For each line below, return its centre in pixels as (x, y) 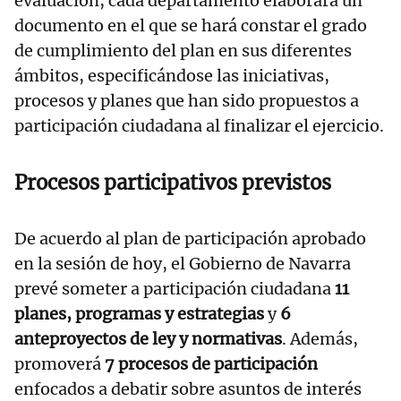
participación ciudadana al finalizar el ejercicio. (199, 126)
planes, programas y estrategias (139, 314)
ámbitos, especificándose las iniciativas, (172, 76)
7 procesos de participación (211, 364)
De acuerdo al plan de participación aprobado (190, 239)
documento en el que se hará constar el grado (191, 26)
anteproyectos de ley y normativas (148, 339)
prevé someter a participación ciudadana (175, 289)
